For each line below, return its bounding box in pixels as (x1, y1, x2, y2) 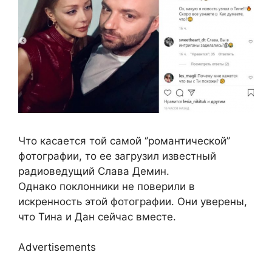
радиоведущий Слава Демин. (18, 165, 169, 177)
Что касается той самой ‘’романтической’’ (18, 134, 230, 147)
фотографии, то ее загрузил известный (18, 149, 216, 162)
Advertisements (18, 241, 96, 254)
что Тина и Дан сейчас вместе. (18, 210, 176, 223)
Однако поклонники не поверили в (18, 180, 195, 192)
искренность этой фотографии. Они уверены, (18, 195, 247, 208)
